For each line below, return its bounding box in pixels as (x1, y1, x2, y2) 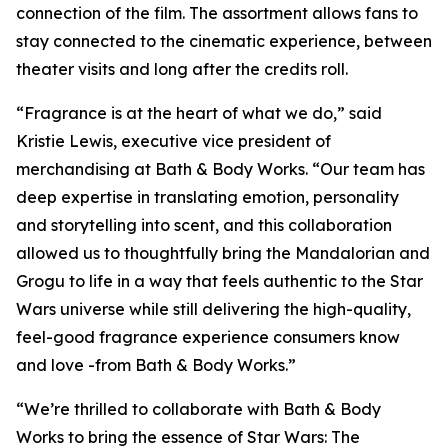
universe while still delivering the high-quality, (56, 299, 411, 319)
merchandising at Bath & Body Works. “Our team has (16, 159, 425, 179)
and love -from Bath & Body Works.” (16, 355, 296, 375)
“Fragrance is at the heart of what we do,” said (16, 103, 382, 123)
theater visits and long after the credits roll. (16, 59, 348, 79)
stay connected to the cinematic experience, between (16, 31, 432, 51)
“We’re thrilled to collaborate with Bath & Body (16, 399, 381, 419)
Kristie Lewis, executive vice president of (16, 131, 331, 151)
